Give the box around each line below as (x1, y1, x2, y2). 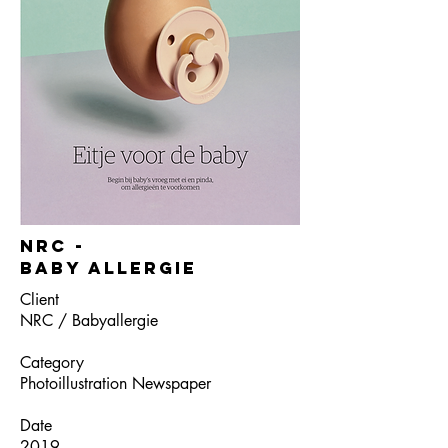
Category (20, 352, 84, 373)
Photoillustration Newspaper (20, 373, 211, 394)
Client (20, 289, 59, 310)
